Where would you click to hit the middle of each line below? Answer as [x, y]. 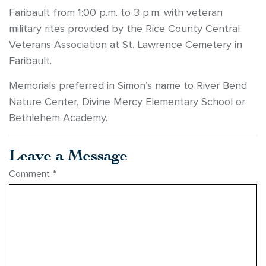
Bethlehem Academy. [58, 118]
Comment [31, 174]
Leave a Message [68, 154]
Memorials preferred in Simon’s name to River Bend [128, 86]
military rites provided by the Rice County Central [124, 29]
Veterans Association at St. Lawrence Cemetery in [126, 45]
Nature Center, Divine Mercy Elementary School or [127, 102]
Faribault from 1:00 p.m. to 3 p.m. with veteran [116, 13]
